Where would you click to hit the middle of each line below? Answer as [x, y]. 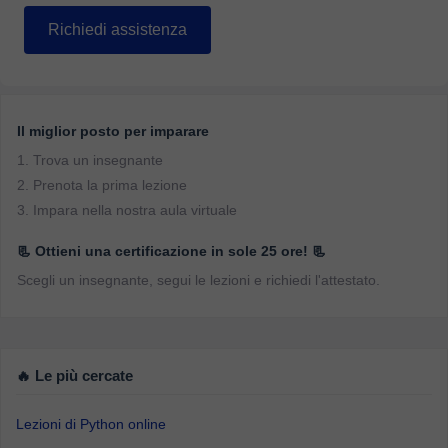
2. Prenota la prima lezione [102, 185]
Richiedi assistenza [117, 29]
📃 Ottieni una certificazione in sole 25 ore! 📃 [171, 251]
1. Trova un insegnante [90, 160]
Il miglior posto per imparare [113, 131]
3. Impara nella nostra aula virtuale [127, 210]
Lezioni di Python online [91, 424]
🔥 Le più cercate [74, 376]
